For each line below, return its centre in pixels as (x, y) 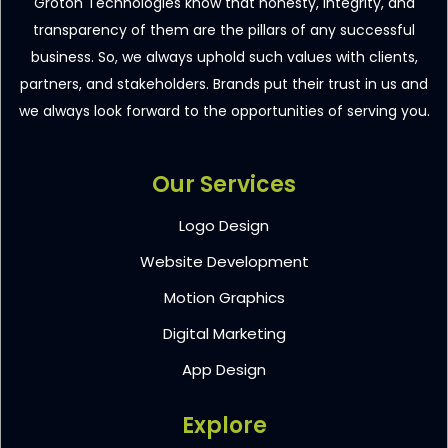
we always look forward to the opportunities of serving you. (224, 111)
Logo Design (224, 226)
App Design (224, 370)
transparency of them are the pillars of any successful (224, 30)
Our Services (224, 185)
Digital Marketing (224, 334)
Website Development (224, 262)
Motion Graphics (224, 298)
